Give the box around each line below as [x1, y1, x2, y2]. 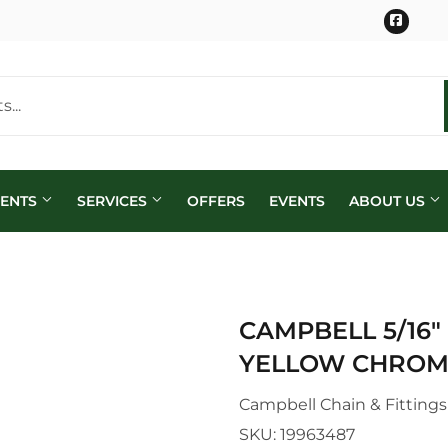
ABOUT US [348, 193, 429, 209]
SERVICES [76, 193, 151, 209]
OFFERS [186, 193, 245, 209]
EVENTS [268, 193, 325, 209]
